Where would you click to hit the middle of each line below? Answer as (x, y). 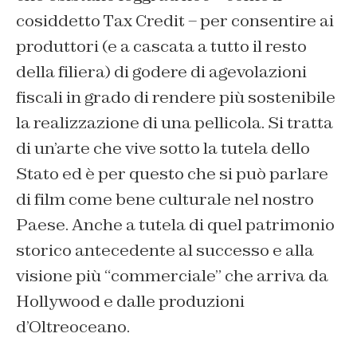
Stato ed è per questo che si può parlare (172, 174)
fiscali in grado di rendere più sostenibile (176, 98)
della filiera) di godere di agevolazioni (161, 72)
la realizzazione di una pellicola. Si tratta (175, 123)
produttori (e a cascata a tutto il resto (161, 47)
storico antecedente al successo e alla (165, 251)
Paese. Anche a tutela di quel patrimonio (175, 225)
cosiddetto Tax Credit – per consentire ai (175, 21)
